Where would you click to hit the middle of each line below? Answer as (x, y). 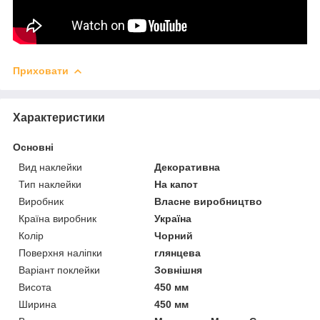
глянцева (178, 252)
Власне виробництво (209, 201)
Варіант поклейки (59, 270)
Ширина (37, 304)
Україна (173, 218)
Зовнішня (179, 270)
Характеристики (59, 117)
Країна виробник (57, 218)
